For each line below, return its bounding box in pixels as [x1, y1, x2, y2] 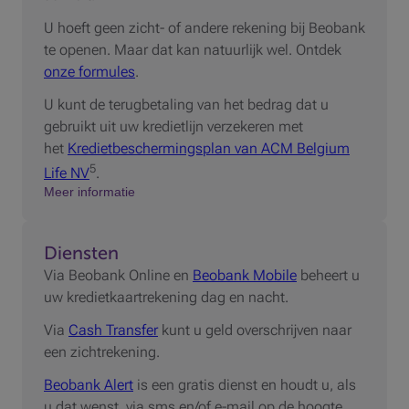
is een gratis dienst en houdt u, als [133, 376, 356, 394]
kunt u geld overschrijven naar [158, 321, 351, 340]
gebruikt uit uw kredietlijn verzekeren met [44, 117, 303, 135]
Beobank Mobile [193, 267, 297, 285]
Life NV [44, 164, 89, 183]
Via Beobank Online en [44, 267, 193, 285]
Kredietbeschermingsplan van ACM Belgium [68, 139, 350, 157]
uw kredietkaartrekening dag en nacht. [44, 288, 288, 307]
